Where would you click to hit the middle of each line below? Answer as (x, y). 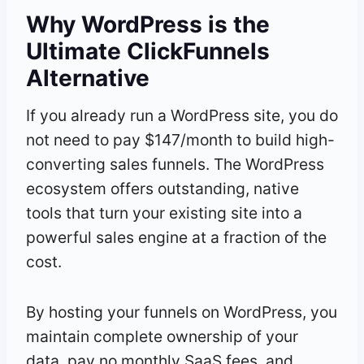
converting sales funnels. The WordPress (175, 164)
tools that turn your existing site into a (164, 212)
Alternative (88, 78)
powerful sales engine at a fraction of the (176, 237)
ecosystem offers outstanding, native (162, 188)
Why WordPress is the (148, 24)
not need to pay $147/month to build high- (180, 139)
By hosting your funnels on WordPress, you (182, 312)
